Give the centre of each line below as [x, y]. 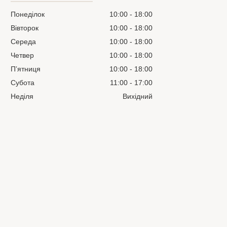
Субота [23, 83]
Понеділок [28, 14]
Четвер [23, 55]
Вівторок [25, 28]
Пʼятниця [26, 69]
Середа [24, 42]
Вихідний [138, 97]
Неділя [22, 97]
